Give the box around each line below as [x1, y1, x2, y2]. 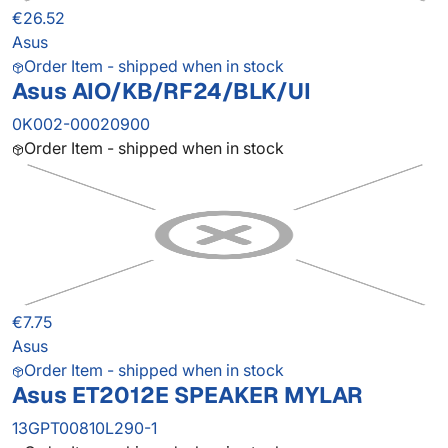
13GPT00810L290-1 [12, 418, 157, 439]
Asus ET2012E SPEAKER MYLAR [12, 380, 363, 411]
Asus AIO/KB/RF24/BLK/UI [12, 76, 311, 107]
